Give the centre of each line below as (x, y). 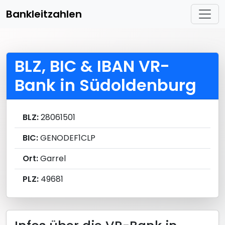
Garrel (52, 158)
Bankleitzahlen (44, 14)
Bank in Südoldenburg (105, 85)
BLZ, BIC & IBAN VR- (92, 66)
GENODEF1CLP (67, 138)
